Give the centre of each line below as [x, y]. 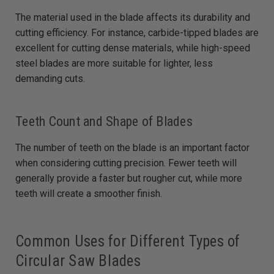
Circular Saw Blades [78, 261]
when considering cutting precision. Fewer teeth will [126, 163]
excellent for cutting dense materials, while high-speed [133, 48]
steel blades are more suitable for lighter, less [114, 63]
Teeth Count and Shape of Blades [104, 121]
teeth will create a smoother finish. [89, 193]
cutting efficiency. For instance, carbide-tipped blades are [137, 32]
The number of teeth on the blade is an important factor [132, 147]
